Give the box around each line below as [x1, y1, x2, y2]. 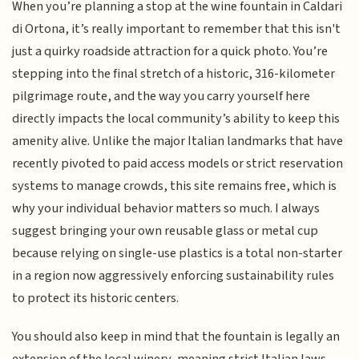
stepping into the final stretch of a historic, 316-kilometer [12, 64, 336, 84]
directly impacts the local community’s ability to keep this [12, 109, 341, 129]
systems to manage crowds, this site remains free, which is [12, 176, 337, 196]
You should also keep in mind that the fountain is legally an [12, 327, 341, 347]
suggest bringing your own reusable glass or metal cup [12, 221, 319, 241]
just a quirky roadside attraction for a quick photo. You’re [12, 42, 329, 62]
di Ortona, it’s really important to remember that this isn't [12, 19, 341, 39]
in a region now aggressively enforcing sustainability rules [12, 266, 335, 286]
